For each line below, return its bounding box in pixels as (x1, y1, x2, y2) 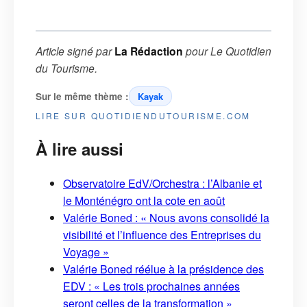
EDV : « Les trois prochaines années (63, 278, 240, 295)
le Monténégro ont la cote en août (63, 193, 225, 209)
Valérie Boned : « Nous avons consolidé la (63, 210, 269, 226)
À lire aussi (36, 136, 123, 160)
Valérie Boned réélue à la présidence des (63, 261, 264, 278)
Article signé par (36, 42, 114, 58)
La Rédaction (114, 42, 183, 59)
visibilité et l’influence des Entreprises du (63, 227, 261, 243)
